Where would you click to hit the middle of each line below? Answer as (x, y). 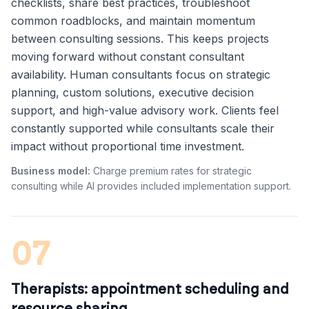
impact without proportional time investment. (128, 146)
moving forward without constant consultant (128, 57)
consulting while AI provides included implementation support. (151, 186)
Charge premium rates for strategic (171, 171)
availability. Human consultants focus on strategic (141, 74)
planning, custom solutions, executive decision (132, 92)
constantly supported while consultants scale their (143, 128)
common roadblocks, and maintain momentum (133, 21)
